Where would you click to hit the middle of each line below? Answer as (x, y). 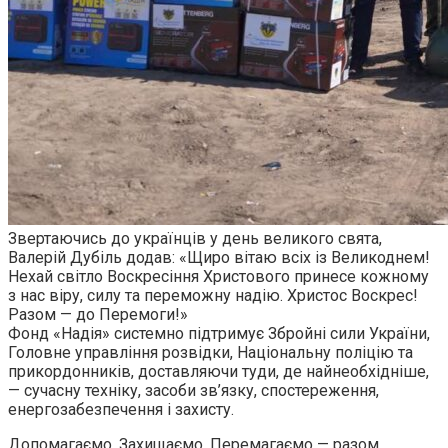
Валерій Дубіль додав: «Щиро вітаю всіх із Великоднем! (219, 258)
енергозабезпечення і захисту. (121, 410)
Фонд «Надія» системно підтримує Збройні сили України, (219, 334)
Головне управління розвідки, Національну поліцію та (210, 353)
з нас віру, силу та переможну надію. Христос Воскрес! (213, 296)
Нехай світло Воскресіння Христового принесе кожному (218, 277)
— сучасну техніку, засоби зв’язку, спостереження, (193, 391)
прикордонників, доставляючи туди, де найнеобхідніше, (218, 372)
